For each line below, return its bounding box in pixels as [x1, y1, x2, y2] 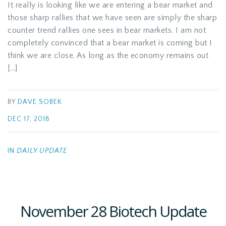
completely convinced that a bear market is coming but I [8, 38, 212, 47]
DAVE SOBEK [18, 98, 62, 106]
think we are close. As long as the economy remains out [8, 51, 208, 60]
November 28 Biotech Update [20, 201, 206, 221]
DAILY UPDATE [17, 147, 67, 155]
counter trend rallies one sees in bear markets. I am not [8, 26, 206, 35]
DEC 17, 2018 [8, 116, 50, 123]
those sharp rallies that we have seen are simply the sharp [8, 13, 217, 22]
